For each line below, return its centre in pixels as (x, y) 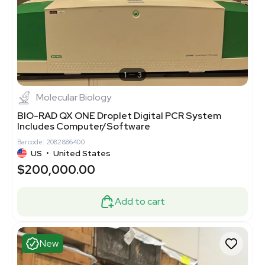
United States (82, 153)
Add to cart (140, 201)
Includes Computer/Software (84, 126)
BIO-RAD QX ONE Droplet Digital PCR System (119, 115)
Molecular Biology (74, 97)
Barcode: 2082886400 (51, 142)
